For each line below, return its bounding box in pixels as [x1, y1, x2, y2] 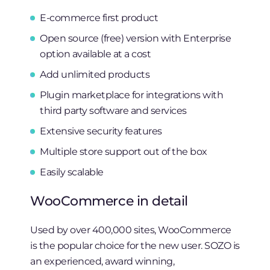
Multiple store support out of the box [40, 145, 207, 158]
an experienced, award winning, [30, 255, 175, 268]
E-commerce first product [40, 11, 159, 24]
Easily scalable [40, 166, 104, 178]
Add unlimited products [40, 68, 150, 81]
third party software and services [40, 104, 187, 117]
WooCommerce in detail [30, 193, 188, 209]
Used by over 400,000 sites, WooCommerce [30, 224, 231, 236]
